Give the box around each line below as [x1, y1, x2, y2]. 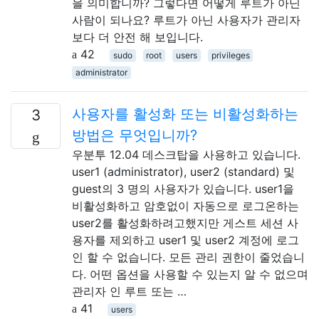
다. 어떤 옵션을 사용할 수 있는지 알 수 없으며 [72, 266, 308, 281]
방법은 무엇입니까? [72, 126, 197, 144]
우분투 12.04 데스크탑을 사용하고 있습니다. [72, 147, 300, 162]
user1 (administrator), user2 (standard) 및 [72, 164, 295, 179]
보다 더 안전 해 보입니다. [72, 29, 203, 44]
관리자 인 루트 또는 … [72, 283, 187, 298]
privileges [211, 49, 250, 61]
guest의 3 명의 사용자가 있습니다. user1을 [72, 181, 294, 196]
